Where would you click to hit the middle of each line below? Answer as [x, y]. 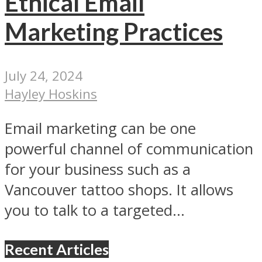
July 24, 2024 [44, 75]
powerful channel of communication [129, 149]
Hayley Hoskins [51, 94]
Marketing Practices [114, 32]
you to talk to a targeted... [95, 210]
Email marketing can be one [100, 128]
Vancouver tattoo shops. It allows [119, 189]
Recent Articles [57, 249]
